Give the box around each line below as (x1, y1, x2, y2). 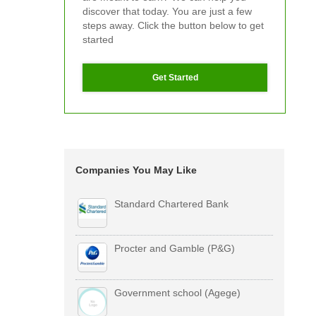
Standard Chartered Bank (114, 198, 229, 210)
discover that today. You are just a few (83, 6, 253, 18)
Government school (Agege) (114, 287, 241, 299)
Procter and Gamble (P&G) (114, 243, 235, 255)
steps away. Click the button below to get (83, 20, 265, 32)
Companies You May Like (75, 164, 197, 176)
